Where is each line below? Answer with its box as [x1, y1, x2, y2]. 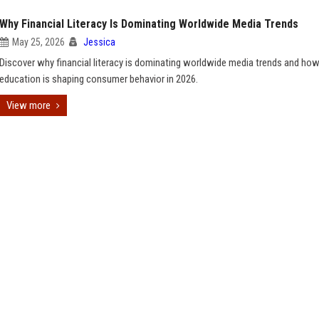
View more [6, 99, 51, 112]
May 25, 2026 [12, 36, 65, 48]
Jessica [83, 36, 115, 48]
